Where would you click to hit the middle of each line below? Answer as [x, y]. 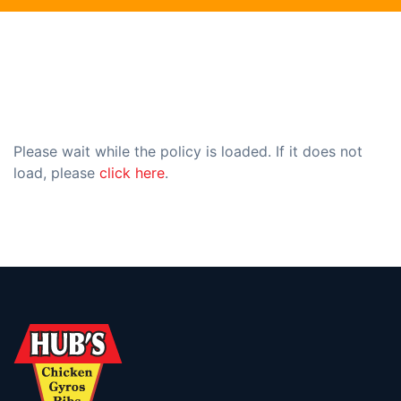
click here [132, 172]
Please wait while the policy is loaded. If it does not [188, 151]
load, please [56, 172]
